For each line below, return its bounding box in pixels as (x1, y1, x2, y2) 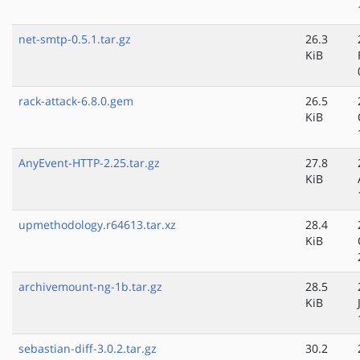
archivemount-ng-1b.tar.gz (18, 279, 162, 295)
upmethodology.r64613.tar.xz (18, 217, 176, 233)
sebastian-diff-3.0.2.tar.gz (18, 341, 157, 357)
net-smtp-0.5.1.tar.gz (18, 31, 131, 47)
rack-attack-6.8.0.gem (18, 93, 133, 109)
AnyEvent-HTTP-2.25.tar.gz (18, 155, 160, 171)
